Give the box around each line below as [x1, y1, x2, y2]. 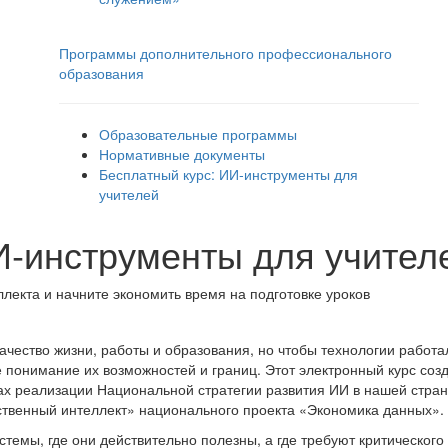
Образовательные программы [99, 123, 297, 144]
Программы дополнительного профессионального [59, 42, 392, 63]
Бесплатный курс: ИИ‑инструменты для [99, 163, 358, 184]
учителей [99, 183, 159, 204]
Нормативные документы [99, 143, 265, 164]
